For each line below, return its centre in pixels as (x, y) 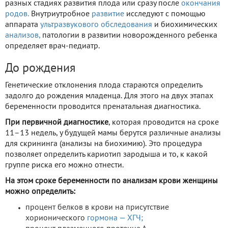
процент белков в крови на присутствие (97, 207)
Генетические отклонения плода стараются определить (104, 85)
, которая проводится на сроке (164, 122)
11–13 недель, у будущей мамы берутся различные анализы (113, 133)
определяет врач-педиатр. (52, 46)
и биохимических (185, 25)
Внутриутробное (60, 14)
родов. (17, 14)
